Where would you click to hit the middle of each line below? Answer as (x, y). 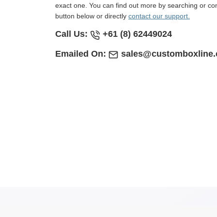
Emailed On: (81, 54)
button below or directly (92, 16)
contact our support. (159, 16)
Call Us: (71, 34)
